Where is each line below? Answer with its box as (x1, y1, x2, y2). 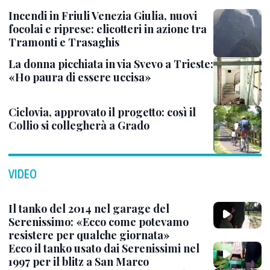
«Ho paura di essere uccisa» (8, 70, 151, 85)
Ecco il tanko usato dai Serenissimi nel (8, 241, 199, 256)
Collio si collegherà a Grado (8, 118, 149, 133)
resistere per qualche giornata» (8, 228, 170, 243)
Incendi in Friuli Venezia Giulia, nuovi (8, 8, 197, 24)
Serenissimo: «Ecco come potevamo (8, 215, 189, 230)
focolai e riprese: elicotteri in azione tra (8, 22, 207, 37)
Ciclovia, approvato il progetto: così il (8, 105, 196, 120)
